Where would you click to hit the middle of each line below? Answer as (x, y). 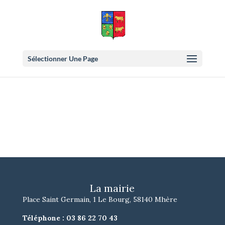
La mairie (113, 188)
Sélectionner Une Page (63, 59)
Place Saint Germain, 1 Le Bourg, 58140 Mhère (100, 199)
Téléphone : (44, 218)
